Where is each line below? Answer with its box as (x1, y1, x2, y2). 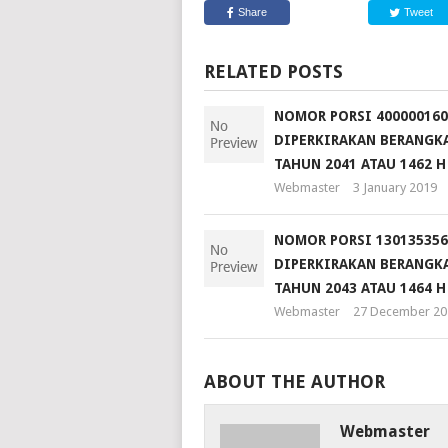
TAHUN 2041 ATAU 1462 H (273, 156, 446, 173)
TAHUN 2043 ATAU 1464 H (273, 280, 446, 297)
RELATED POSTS (203, 61, 343, 83)
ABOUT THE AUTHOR (203, 371, 385, 393)
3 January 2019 (352, 180, 437, 196)
